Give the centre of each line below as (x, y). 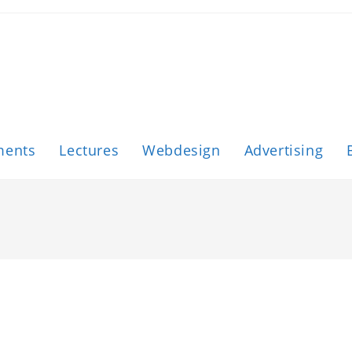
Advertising (284, 150)
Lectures (89, 150)
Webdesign (181, 150)
